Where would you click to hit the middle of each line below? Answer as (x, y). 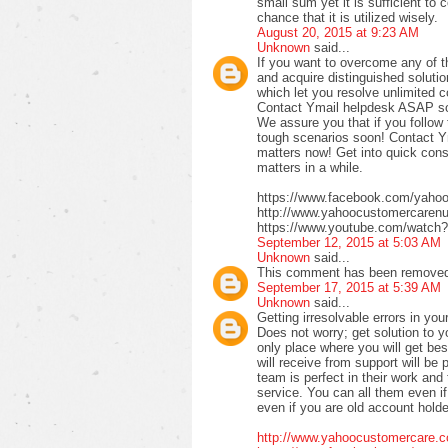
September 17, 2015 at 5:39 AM (349, 287)
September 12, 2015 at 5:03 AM (349, 242)
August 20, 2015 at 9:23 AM (338, 32)
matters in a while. (310, 167)
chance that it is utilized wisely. (347, 17)
